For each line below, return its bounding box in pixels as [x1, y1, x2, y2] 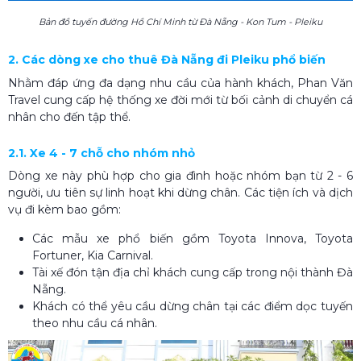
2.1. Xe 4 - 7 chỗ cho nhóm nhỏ [8, 145, 195, 160]
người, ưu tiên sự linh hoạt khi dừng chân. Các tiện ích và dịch [8, 185, 353, 200]
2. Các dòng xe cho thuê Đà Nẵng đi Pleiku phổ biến [8, 52, 326, 67]
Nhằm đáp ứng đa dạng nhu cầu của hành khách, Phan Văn [8, 75, 353, 90]
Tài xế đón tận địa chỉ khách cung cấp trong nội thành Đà [32, 264, 353, 280]
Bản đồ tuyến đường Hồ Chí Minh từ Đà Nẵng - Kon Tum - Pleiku [39, 15, 322, 27]
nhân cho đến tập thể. [8, 109, 131, 124]
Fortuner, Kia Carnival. [32, 247, 153, 263]
